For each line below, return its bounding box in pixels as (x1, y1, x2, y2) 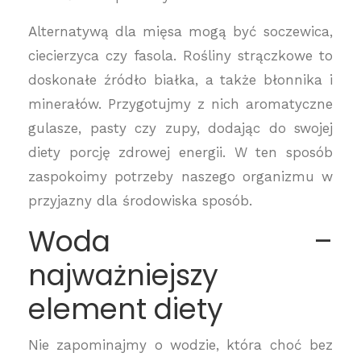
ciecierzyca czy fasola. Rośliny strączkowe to (28, 48, 333, 64)
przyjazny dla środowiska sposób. (28, 193, 252, 209)
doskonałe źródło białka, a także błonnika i (28, 72, 333, 88)
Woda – (28, 222, 333, 261)
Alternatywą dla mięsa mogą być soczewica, (28, 23, 333, 39)
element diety (28, 289, 223, 329)
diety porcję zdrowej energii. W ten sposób (28, 144, 333, 160)
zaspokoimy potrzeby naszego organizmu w (28, 168, 333, 185)
